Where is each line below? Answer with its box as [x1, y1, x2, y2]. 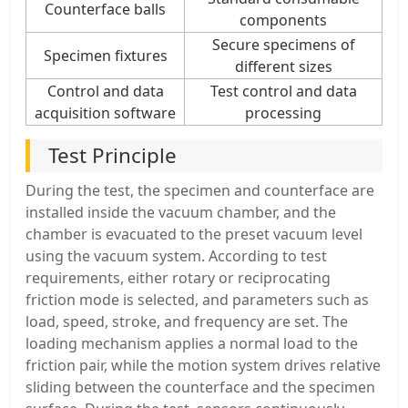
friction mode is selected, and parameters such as [25, 289, 369, 310]
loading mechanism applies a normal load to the [25, 332, 358, 353]
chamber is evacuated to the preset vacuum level [25, 223, 362, 244]
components [240, 9, 327, 30]
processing [245, 102, 321, 123]
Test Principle [48, 140, 177, 169]
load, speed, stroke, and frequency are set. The [25, 311, 348, 331]
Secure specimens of [211, 34, 355, 55]
